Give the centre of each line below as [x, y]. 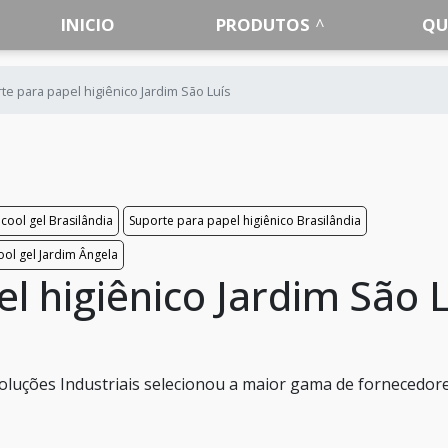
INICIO [88, 24]
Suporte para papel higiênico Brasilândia [245, 220]
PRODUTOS [263, 24]
